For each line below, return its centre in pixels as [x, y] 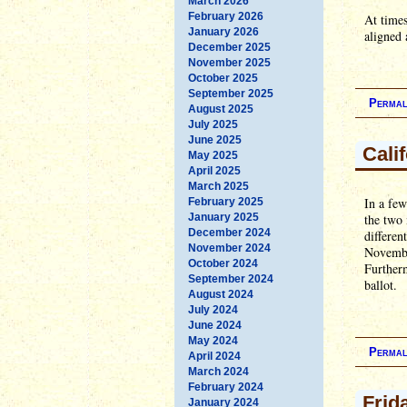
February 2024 [226, 387]
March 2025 [218, 186]
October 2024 [223, 263]
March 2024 [218, 371]
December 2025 [229, 47]
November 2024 [229, 248]
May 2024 [213, 340]
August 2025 [221, 109]
